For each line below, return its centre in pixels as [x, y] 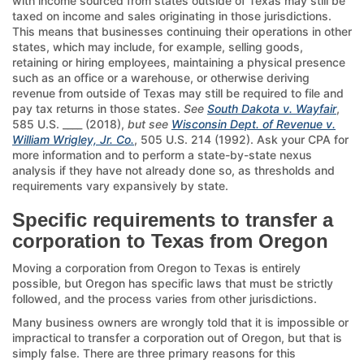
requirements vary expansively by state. [120, 185]
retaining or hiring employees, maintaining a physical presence [179, 62]
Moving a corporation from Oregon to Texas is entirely [156, 267]
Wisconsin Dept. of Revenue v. [253, 123]
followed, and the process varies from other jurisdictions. [165, 298]
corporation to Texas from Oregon [170, 240]
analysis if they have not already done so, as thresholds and [173, 170]
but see [148, 123]
